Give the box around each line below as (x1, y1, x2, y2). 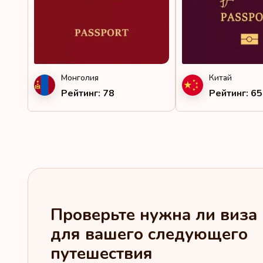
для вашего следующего (50, 223, 248, 245)
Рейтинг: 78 (61, 86, 114, 100)
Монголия (61, 72, 99, 83)
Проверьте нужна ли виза (50, 204, 257, 226)
